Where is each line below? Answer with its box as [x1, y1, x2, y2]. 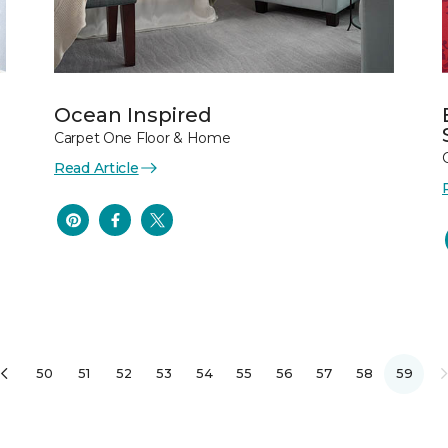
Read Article [54, 158, 139, 177]
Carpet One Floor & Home [54, 128, 231, 147]
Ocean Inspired [54, 102, 212, 127]
